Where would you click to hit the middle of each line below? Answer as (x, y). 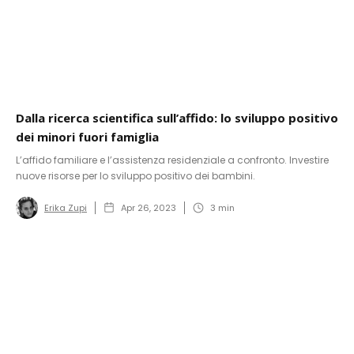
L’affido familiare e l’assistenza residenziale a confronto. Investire (172, 160)
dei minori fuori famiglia (87, 137)
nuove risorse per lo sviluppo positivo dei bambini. (136, 176)
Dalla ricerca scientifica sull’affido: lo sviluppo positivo (177, 118)
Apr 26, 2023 (149, 208)
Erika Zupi (66, 208)
